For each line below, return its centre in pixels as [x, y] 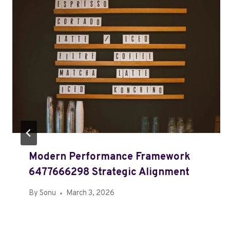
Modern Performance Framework [110, 157]
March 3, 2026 [91, 194]
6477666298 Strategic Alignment [109, 172]
